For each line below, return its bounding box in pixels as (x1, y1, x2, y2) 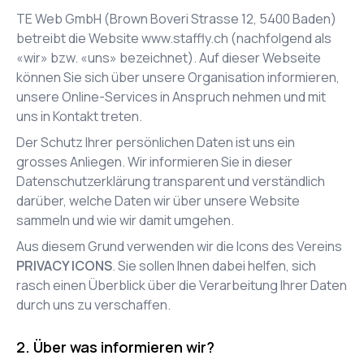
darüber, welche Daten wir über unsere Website (16, 192, 300, 210)
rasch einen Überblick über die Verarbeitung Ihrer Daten (16, 276, 347, 294)
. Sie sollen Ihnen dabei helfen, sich (112, 257, 316, 275)
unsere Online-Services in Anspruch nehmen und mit (16, 88, 326, 106)
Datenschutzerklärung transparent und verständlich (16, 172, 325, 190)
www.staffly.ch (141, 29, 228, 47)
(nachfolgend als (228, 29, 331, 47)
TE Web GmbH (16, 10, 102, 28)
